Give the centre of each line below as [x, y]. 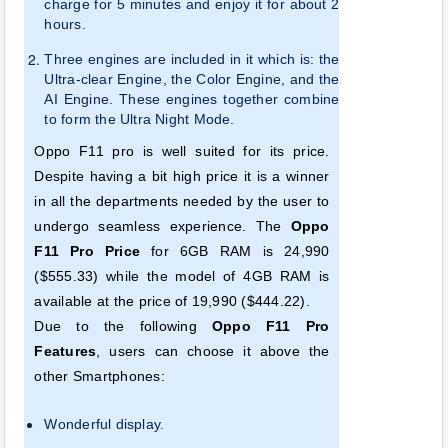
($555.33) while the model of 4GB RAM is [182, 275]
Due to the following [123, 325]
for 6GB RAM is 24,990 [235, 250]
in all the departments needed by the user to [182, 200]
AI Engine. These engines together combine [192, 98]
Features [65, 350]
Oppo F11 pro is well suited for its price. [182, 150]
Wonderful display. [104, 423]
